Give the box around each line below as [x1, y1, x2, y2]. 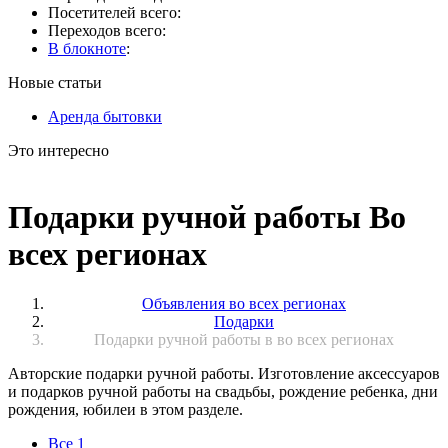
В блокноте [48, 40, 126, 57]
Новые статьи [8, 74, 102, 91]
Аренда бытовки [48, 108, 162, 125]
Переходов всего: [48, 22, 166, 39]
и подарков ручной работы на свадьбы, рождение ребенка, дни [8, 382, 438, 400]
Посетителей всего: [48, 4, 181, 21]
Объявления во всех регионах [142, 294, 346, 312]
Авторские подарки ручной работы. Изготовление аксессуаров [8, 364, 440, 382]
